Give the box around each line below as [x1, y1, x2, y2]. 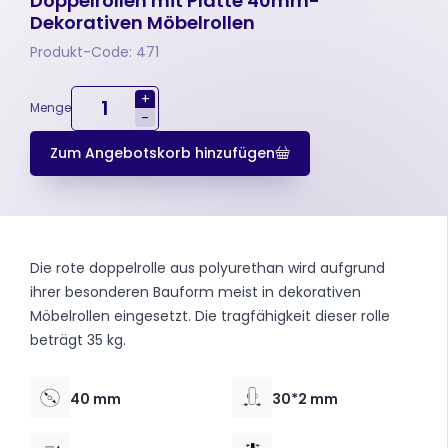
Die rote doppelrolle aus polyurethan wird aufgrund [30, 257, 385, 278]
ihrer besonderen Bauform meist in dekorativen [30, 281, 361, 302]
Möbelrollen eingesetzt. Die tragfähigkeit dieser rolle [30, 305, 390, 326]
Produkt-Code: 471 [30, 41, 159, 62]
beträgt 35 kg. [30, 329, 126, 350]
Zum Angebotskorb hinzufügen [50, 142, 275, 163]
